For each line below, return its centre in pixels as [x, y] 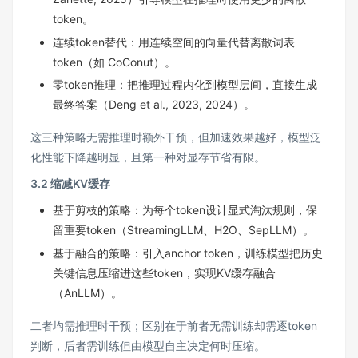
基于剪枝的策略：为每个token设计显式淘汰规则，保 [185, 210]
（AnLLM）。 [88, 292]
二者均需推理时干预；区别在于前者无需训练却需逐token [174, 325]
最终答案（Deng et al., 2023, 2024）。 [154, 105]
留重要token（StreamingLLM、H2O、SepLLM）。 [183, 230]
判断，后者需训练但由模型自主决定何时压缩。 [148, 345]
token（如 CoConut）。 [114, 62]
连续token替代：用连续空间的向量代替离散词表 [174, 42]
